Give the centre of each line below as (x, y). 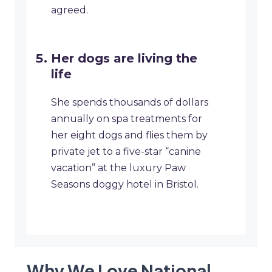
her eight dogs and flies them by (129, 135)
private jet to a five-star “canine (126, 152)
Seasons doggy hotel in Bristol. (125, 185)
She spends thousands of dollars (130, 103)
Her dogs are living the (124, 59)
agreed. (70, 10)
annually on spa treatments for (127, 119)
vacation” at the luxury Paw (118, 168)
